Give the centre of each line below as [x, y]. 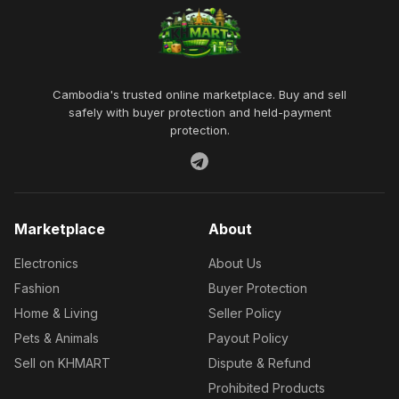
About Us [235, 263]
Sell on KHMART [62, 363]
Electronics [46, 263]
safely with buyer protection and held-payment [199, 112]
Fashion [37, 288]
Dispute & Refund [260, 363]
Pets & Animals [57, 338]
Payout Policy [248, 338]
